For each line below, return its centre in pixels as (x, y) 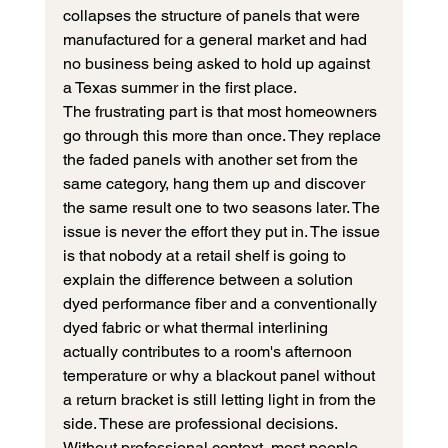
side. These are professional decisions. (201, 424)
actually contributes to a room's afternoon (209, 352)
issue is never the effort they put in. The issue (223, 232)
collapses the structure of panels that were (213, 16)
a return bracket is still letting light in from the (221, 400)
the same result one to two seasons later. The (223, 208)
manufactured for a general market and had (216, 40)
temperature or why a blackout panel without (220, 376)
